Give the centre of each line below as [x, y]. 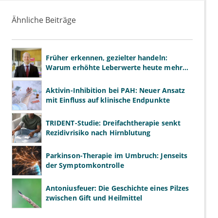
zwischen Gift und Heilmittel [94, 198]
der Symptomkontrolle [85, 165]
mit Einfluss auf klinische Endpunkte [108, 100]
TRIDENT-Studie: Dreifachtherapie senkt [113, 123]
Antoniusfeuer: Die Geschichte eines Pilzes [118, 188]
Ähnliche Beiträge [44, 20]
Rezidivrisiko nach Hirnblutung [98, 133]
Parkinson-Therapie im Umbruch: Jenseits [117, 156]
